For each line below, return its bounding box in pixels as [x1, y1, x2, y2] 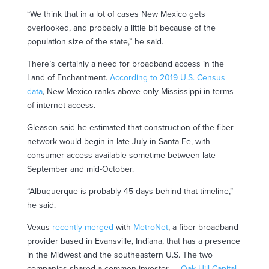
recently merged [52, 222, 113, 232]
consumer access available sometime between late [26, 150, 216, 160]
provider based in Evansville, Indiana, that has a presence [26, 235, 240, 246]
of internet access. [26, 100, 95, 110]
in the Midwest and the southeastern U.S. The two [26, 249, 213, 260]
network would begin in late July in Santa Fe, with [26, 136, 210, 147]
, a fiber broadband [168, 222, 238, 232]
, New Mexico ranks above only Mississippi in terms [42, 86, 234, 97]
